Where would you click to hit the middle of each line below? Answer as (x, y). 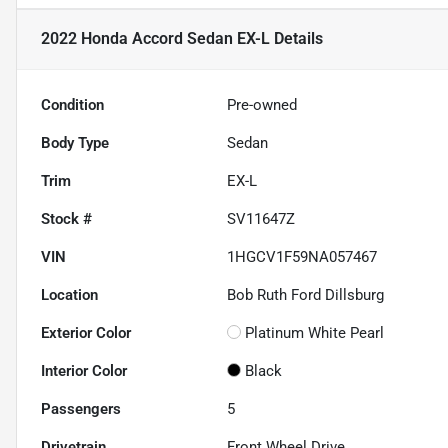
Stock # (66, 218)
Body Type (75, 142)
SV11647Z (261, 218)
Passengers (81, 408)
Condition (72, 104)
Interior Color (84, 370)
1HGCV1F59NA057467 (302, 256)
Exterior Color (86, 332)
